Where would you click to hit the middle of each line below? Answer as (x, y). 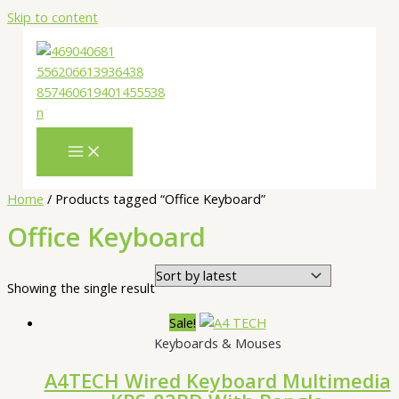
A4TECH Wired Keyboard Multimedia (217, 380)
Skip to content (53, 17)
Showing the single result (81, 287)
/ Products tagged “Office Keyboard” (155, 199)
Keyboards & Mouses (217, 343)
